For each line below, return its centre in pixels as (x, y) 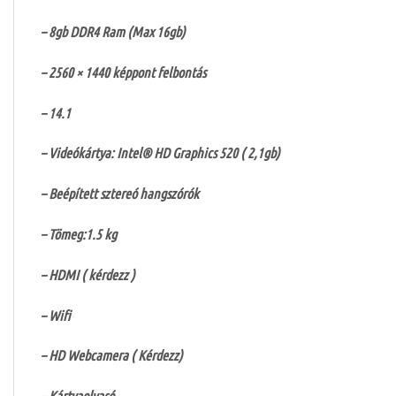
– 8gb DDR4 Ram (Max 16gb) (113, 31)
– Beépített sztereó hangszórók (120, 194)
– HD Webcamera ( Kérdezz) (112, 355)
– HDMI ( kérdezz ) (88, 274)
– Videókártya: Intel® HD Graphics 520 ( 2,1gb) (160, 153)
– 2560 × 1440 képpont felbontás (123, 72)
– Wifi (56, 315)
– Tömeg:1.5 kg (79, 233)
